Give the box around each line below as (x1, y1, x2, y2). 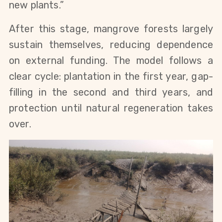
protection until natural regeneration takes (9, 102, 213, 114)
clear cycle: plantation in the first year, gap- (9, 70, 213, 82)
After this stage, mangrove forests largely (9, 22, 213, 35)
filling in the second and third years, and (9, 86, 213, 98)
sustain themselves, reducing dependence (9, 38, 213, 51)
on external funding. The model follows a (9, 54, 213, 66)
